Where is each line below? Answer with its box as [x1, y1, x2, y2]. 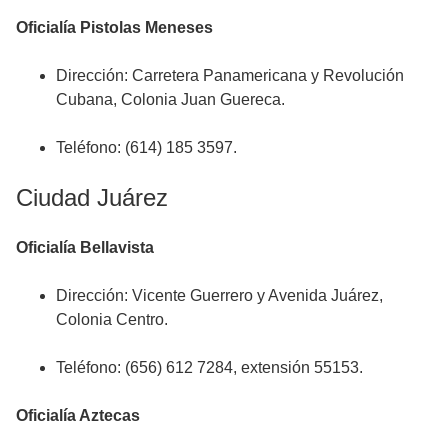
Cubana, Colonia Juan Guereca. [56, 90, 285, 108]
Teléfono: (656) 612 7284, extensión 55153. [56, 358, 363, 376]
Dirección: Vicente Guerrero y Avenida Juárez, [56, 286, 383, 304]
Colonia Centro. [56, 310, 168, 328]
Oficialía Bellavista [16, 238, 154, 256]
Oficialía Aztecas [16, 406, 140, 424]
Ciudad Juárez [16, 183, 168, 211]
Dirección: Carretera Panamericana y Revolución [56, 66, 404, 84]
